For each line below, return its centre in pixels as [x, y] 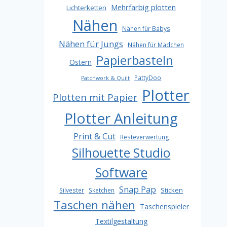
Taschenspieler [164, 206]
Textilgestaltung [121, 221]
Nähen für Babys [146, 28]
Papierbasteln [135, 60]
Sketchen [102, 190]
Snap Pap [138, 189]
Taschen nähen [94, 205]
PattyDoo [148, 78]
